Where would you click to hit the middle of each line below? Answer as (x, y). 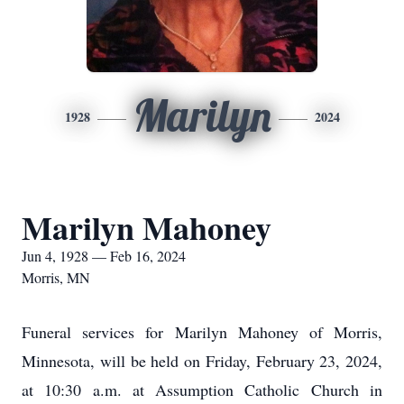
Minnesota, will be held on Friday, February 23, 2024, (202, 361)
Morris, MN (56, 277)
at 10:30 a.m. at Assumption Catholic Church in (202, 390)
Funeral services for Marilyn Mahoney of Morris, (202, 332)
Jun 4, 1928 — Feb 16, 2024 (104, 256)
